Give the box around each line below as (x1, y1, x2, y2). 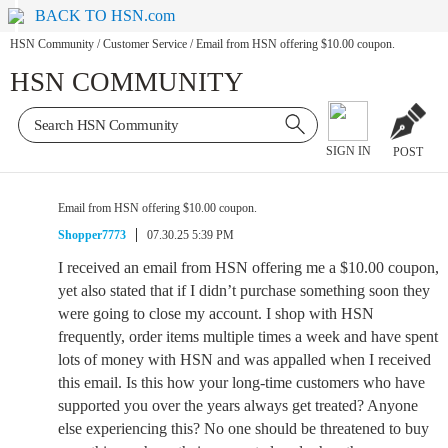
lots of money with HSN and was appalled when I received (58, 351, 431, 368)
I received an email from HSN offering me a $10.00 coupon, (58, 259, 439, 276)
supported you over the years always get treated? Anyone (58, 397, 418, 414)
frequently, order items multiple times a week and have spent (58, 328, 438, 345)
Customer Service (103, 37, 187, 52)
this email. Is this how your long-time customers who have (58, 374, 425, 391)
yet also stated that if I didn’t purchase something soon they (58, 282, 430, 299)
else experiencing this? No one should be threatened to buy (58, 420, 429, 437)
